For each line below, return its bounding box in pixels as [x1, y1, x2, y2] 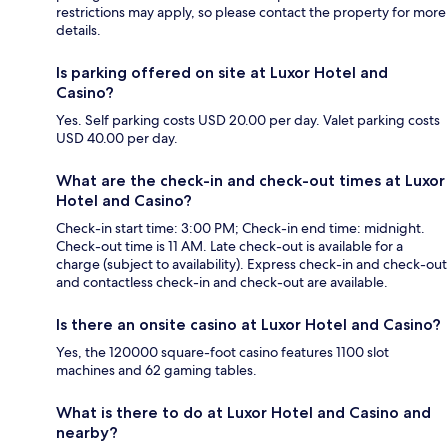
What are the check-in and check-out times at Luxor [56, 171, 445, 191]
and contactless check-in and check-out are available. [56, 273, 388, 292]
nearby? [56, 423, 118, 443]
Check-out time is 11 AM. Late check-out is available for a [56, 237, 403, 256]
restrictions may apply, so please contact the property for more [56, 3, 446, 22]
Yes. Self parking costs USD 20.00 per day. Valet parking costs [56, 111, 440, 130]
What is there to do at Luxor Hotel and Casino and [56, 403, 431, 423]
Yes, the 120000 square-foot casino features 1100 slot [56, 343, 389, 362]
